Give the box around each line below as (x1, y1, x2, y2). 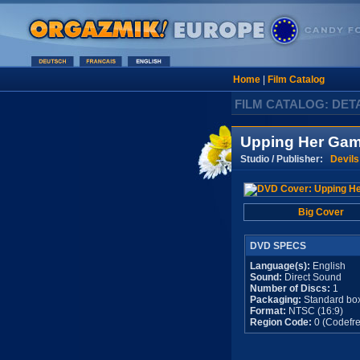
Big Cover (297, 207, 344, 218)
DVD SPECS (250, 240, 306, 252)
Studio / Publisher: (240, 153, 330, 165)
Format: (250, 305, 286, 317)
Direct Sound (282, 272, 342, 283)
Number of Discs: (250, 283, 333, 294)
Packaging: (250, 294, 301, 305)
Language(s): (250, 260, 310, 272)
